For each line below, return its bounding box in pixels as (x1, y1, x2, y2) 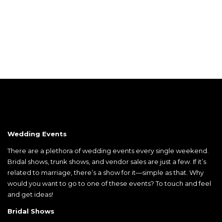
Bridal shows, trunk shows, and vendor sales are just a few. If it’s (7, 158, 206, 166)
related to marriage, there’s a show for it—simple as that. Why (7, 168, 204, 177)
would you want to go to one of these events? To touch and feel (7, 179, 211, 188)
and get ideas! (7, 190, 53, 199)
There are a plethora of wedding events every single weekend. (7, 147, 209, 155)
